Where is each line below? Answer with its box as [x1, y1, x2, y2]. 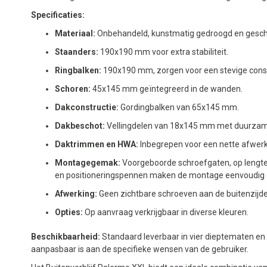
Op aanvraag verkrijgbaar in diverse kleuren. [83, 207, 249, 217]
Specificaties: [31, 10, 85, 20]
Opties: [55, 207, 83, 217]
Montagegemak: [55, 157, 120, 167]
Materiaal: [55, 28, 95, 38]
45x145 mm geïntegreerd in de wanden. [91, 83, 243, 94]
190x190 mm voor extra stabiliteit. [98, 46, 228, 57]
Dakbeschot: [55, 120, 105, 131]
